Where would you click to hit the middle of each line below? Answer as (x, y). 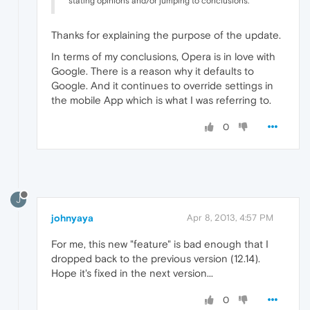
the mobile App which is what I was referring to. (161, 100)
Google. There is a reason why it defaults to (153, 71)
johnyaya (72, 218)
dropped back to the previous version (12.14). (156, 258)
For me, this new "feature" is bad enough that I (160, 244)
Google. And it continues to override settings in (162, 85)
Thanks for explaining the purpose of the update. (166, 35)
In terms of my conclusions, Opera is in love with (163, 56)
